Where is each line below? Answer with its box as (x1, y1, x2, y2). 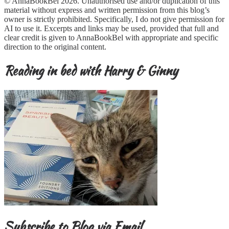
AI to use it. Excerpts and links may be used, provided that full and (4, 24, 219, 33)
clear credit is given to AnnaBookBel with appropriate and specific (4, 33, 218, 42)
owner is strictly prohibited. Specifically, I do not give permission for (4, 15, 224, 24)
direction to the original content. (4, 42, 106, 52)
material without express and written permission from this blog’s (4, 6, 210, 15)
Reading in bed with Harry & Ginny (4, 62, 178, 80)
